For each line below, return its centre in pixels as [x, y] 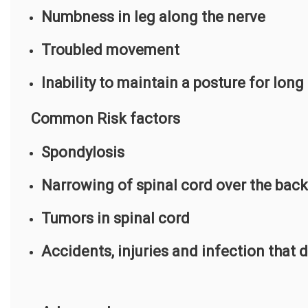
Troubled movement [110, 50]
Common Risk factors [106, 119]
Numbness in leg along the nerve [153, 17]
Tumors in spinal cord [115, 219]
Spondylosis [83, 153]
